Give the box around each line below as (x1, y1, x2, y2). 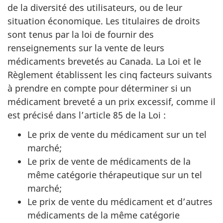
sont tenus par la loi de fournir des (7, 28, 154, 41)
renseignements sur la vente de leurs (7, 42, 164, 54)
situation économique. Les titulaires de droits (7, 15, 200, 27)
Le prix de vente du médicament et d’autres (27, 195, 213, 208)
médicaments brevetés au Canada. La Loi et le (7, 55, 201, 68)
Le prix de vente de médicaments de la (27, 155, 191, 167)
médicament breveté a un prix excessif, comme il (7, 96, 216, 108)
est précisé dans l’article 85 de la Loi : (7, 109, 166, 121)
